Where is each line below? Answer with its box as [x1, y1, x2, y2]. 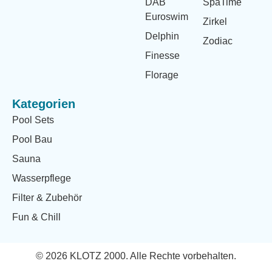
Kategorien [12, 97, 75, 111]
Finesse [145, 50, 180, 61]
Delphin [145, 31, 180, 42]
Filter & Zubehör [12, 192, 82, 203]
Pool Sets [12, 115, 54, 126]
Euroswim [145, 12, 189, 22]
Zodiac [202, 36, 233, 47]
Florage [145, 70, 179, 81]
